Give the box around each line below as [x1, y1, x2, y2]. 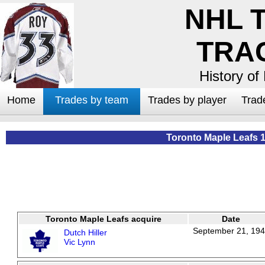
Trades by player [148, 94, 227, 106]
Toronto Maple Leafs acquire [45, 214, 161, 224]
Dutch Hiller [64, 228, 107, 237]
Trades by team [55, 94, 128, 106]
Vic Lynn [64, 237, 95, 247]
